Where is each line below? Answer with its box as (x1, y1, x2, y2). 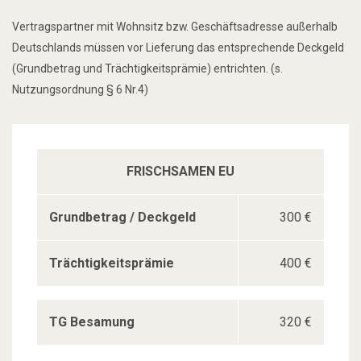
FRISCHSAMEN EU (127, 163, 234, 179)
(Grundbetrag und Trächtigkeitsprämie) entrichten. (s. (12, 61, 283, 75)
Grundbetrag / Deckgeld (49, 209, 196, 225)
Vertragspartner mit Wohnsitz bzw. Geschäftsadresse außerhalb (12, 19, 338, 33)
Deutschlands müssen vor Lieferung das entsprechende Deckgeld (12, 40, 344, 54)
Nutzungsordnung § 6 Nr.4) (12, 82, 148, 96)
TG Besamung (49, 313, 135, 330)
